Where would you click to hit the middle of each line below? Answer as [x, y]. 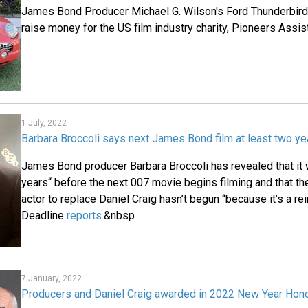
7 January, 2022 [52, 278]
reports [85, 216]
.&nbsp [119, 216]
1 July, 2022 [44, 123]
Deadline [44, 216]
